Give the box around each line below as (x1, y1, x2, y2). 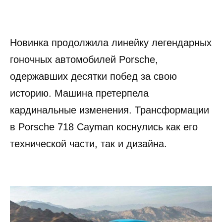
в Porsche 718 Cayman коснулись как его (10, 121, 198, 132)
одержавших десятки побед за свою (10, 70, 177, 82)
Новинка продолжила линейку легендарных (10, 37, 212, 48)
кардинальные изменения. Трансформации (10, 104, 209, 115)
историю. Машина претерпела (10, 87, 149, 99)
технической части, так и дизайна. (10, 138, 167, 149)
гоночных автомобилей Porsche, (10, 54, 158, 65)
